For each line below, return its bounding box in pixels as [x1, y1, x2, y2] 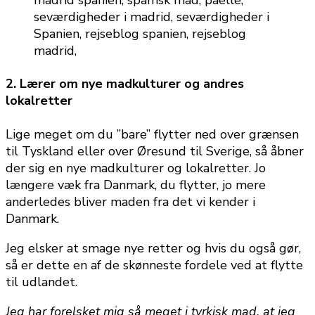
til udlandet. [6, 274, 77, 291]
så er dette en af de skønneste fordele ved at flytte [6, 257, 303, 274]
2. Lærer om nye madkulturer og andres [6, 75, 244, 93]
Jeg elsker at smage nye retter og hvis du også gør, [6, 240, 301, 257]
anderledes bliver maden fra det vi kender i [6, 193, 255, 211]
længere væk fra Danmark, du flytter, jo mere [6, 176, 266, 194]
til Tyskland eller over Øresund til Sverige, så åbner [6, 143, 304, 160]
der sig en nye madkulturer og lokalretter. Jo [6, 160, 266, 177]
